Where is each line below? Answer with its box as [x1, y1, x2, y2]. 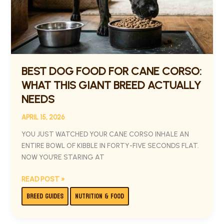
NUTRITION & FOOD [74, 190, 124, 203]
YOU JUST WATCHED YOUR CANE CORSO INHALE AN [21, 130, 189, 139]
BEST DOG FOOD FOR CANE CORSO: [21, 64, 201, 78]
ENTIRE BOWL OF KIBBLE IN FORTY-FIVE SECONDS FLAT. [21, 141, 199, 150]
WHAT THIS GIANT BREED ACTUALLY [21, 78, 201, 92]
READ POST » [21, 175, 65, 184]
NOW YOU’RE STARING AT [21, 153, 104, 162]
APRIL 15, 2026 [21, 113, 64, 121]
